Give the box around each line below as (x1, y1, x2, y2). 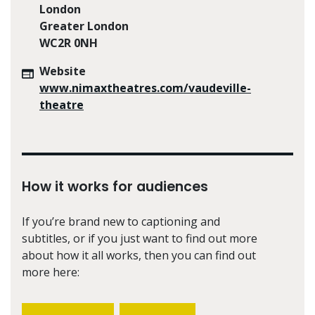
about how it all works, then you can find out (22, 247, 256, 263)
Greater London (39, 18, 129, 34)
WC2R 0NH (39, 34, 98, 51)
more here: (22, 264, 79, 280)
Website (39, 63, 86, 79)
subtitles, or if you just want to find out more (22, 230, 257, 246)
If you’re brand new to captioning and (22, 213, 220, 229)
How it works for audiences (22, 176, 208, 196)
